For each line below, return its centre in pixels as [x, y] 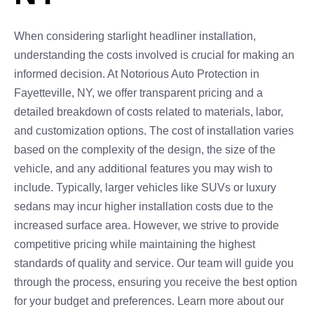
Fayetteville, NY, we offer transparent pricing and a [138, 93]
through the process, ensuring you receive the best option [156, 282]
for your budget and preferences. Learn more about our [149, 301]
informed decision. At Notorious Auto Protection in [137, 74]
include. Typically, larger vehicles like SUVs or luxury [145, 187]
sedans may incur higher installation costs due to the [144, 206]
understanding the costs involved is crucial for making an [154, 55]
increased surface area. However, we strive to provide [146, 225]
